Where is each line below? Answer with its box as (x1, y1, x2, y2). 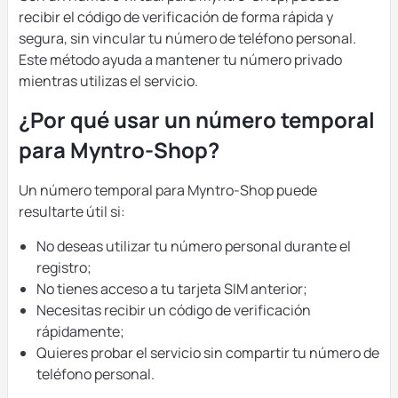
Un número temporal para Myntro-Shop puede (19, 180, 317, 200)
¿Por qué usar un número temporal (19, 105, 375, 134)
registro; (36, 258, 92, 277)
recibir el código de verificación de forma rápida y (19, 7, 333, 27)
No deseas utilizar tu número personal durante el (36, 236, 351, 256)
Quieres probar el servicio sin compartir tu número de (36, 343, 379, 362)
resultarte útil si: (19, 202, 125, 221)
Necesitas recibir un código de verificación (36, 300, 311, 320)
